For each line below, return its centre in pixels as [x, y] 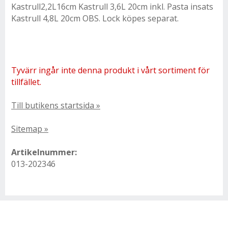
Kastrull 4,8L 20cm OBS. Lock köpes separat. [95, 18]
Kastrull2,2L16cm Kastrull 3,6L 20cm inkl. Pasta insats [112, 7]
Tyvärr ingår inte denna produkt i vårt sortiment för [110, 70]
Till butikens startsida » [56, 105]
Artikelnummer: [44, 152]
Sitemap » [30, 129]
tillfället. [26, 82]
